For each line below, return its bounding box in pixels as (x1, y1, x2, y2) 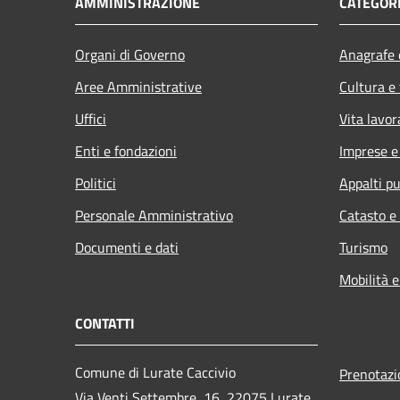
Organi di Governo (75, 43, 185, 65)
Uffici (75, 107, 106, 129)
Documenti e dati (75, 236, 179, 258)
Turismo (339, 236, 387, 258)
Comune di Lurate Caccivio (75, 361, 236, 383)
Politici (75, 171, 116, 194)
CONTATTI (75, 312, 135, 334)
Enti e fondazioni (75, 139, 177, 162)
